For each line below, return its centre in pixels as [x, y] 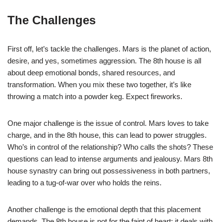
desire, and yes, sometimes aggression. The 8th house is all [104, 60]
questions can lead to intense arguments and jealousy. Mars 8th [110, 159]
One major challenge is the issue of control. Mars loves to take [108, 123]
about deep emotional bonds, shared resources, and [91, 72]
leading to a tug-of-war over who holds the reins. [84, 182]
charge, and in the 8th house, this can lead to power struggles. [107, 135]
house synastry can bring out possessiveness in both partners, [109, 170]
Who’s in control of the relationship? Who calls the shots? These [110, 147]
